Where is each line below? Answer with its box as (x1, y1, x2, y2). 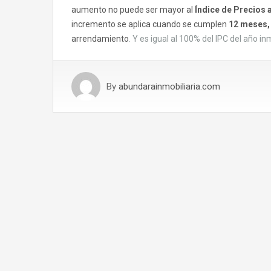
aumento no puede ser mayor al (71, 5, 195, 15)
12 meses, (229, 19, 270, 30)
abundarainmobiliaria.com (119, 81, 220, 93)
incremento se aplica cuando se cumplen (71, 19, 229, 30)
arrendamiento (71, 34, 129, 44)
